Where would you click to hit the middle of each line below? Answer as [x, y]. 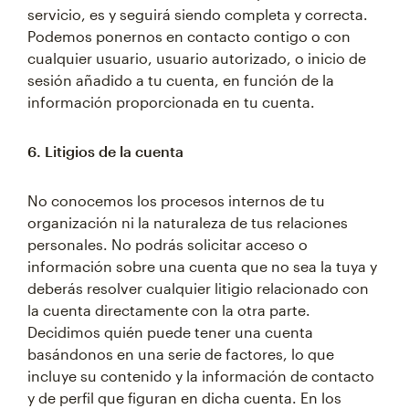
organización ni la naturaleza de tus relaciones [188, 222]
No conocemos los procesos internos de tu [176, 200]
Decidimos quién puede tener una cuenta [170, 332]
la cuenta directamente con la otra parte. [169, 310]
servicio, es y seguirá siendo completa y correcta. [198, 14]
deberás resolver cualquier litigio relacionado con [198, 288]
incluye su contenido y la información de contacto [201, 376]
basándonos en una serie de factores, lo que [181, 354]
